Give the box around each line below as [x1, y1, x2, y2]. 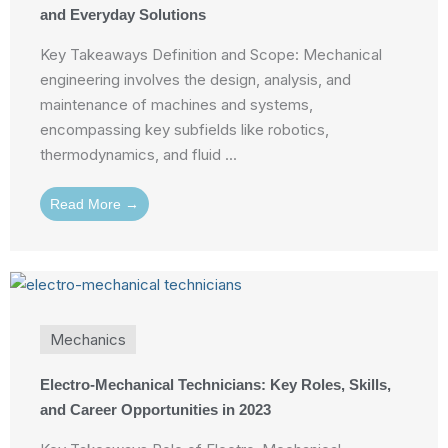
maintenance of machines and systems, [40, 95, 313, 115]
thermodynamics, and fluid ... [40, 145, 237, 165]
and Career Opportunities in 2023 [40, 401, 271, 419]
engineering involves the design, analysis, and [40, 70, 351, 90]
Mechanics [50, 330, 126, 350]
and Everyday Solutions [40, 6, 206, 24]
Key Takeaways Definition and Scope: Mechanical [40, 45, 382, 65]
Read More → [50, 196, 139, 213]
